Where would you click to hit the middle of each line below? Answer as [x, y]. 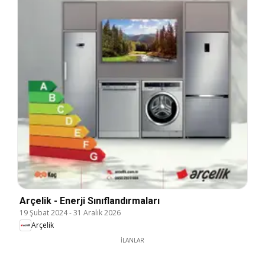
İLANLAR [132, 240]
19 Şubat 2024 [43, 212]
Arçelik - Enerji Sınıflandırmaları [90, 201]
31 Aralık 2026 [97, 212]
